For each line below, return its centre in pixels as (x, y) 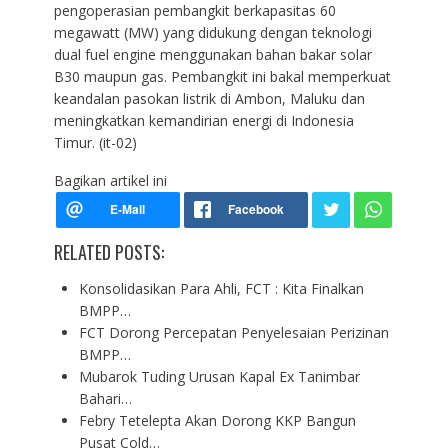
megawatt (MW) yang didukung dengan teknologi (212, 32)
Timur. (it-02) (95, 142)
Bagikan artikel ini (110, 180)
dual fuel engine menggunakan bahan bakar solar (212, 54)
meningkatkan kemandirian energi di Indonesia (203, 120)
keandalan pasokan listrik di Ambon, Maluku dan (209, 98)
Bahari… (105, 398)
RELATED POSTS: (108, 251)
